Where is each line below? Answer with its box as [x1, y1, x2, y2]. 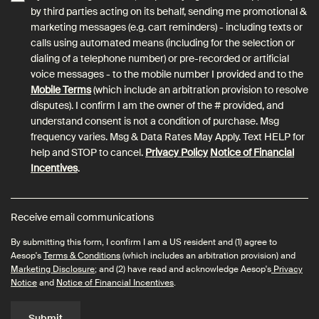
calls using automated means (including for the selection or [31, 36, 295, 49]
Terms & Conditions [43, 249, 120, 261]
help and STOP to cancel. [31, 145, 145, 159]
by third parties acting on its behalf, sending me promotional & [31, 4, 307, 18]
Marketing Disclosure [11, 263, 95, 275]
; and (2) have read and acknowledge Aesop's [95, 263, 271, 275]
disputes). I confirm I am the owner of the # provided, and [31, 98, 283, 112]
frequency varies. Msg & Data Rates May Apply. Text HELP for [31, 130, 305, 143]
